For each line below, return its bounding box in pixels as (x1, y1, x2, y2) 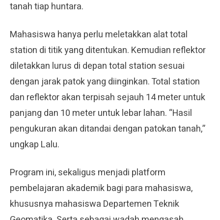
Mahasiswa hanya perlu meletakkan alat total (10, 27, 188, 41)
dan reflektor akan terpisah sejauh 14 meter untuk (10, 90, 205, 104)
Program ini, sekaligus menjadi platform (10, 165, 165, 179)
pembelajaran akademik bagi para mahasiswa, (10, 181, 192, 195)
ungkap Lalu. (10, 137, 59, 151)
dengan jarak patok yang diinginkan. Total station (10, 75, 200, 88)
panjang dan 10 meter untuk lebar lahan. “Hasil (10, 106, 192, 120)
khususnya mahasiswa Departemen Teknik (10, 197, 179, 211)
